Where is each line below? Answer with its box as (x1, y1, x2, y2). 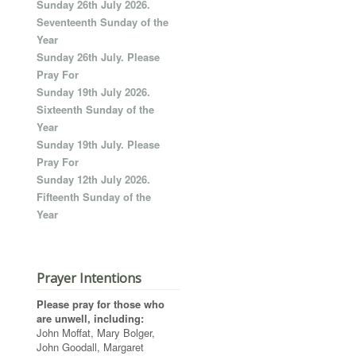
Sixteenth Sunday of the (37, 102, 154, 117)
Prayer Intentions (37, 269, 141, 287)
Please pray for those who (37, 296, 164, 311)
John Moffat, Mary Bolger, (37, 325, 155, 340)
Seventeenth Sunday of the (37, 14, 168, 29)
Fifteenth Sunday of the (37, 189, 151, 204)
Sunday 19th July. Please (37, 137, 160, 152)
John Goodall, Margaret (37, 339, 144, 354)
